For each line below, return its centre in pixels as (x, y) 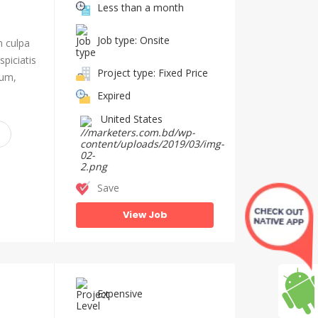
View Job (145, 215)
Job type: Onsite (133, 40)
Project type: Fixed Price (153, 72)
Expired (114, 95)
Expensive (120, 293)
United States (132, 119)
